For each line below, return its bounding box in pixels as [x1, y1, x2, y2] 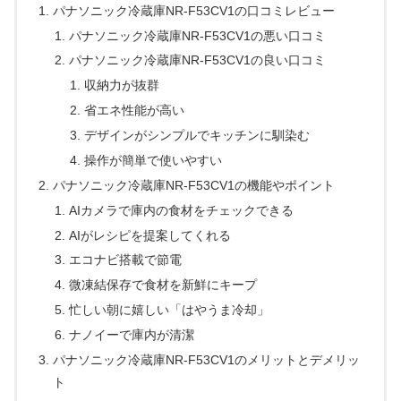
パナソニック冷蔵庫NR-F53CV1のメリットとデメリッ [53, 352, 361, 367]
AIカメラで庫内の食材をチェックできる [68, 202, 294, 218]
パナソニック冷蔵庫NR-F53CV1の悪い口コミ [68, 28, 326, 43]
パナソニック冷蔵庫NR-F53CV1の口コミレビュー [53, 3, 336, 18]
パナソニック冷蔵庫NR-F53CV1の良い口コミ [68, 53, 326, 68]
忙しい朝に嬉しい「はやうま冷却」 [68, 303, 269, 318]
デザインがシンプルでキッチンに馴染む [83, 128, 310, 142]
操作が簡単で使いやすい [83, 152, 222, 167]
